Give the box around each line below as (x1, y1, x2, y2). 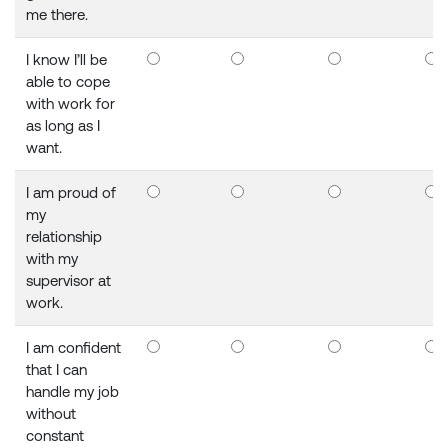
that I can (26, 361, 88, 379)
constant (26, 427, 85, 445)
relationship (26, 228, 103, 246)
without (26, 405, 77, 423)
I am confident (26, 339, 122, 357)
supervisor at (26, 272, 112, 290)
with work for (26, 95, 116, 113)
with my (26, 250, 79, 268)
